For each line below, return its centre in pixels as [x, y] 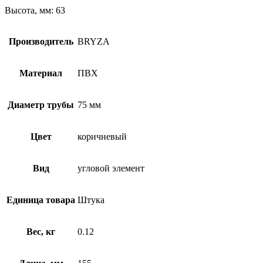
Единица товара [41, 200]
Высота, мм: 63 [35, 10]
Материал [41, 73]
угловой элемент [111, 168]
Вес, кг [41, 231]
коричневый [102, 136]
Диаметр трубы [41, 104]
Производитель [41, 41]
